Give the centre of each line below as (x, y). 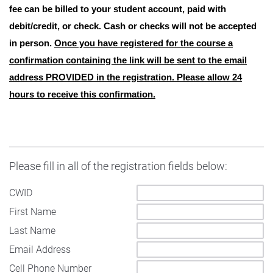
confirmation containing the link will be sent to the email (128, 60)
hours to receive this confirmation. (82, 94)
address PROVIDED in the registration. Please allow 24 (126, 77)
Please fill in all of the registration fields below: (118, 166)
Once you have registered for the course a (144, 43)
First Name (33, 212)
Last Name (32, 231)
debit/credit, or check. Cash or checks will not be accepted (133, 26)
